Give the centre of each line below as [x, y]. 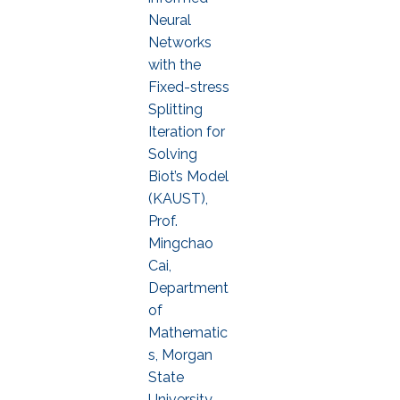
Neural [170, 20]
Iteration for [187, 132]
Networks [180, 42]
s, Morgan [180, 355]
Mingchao [181, 243]
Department [188, 288]
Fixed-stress [189, 87]
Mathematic [188, 333]
